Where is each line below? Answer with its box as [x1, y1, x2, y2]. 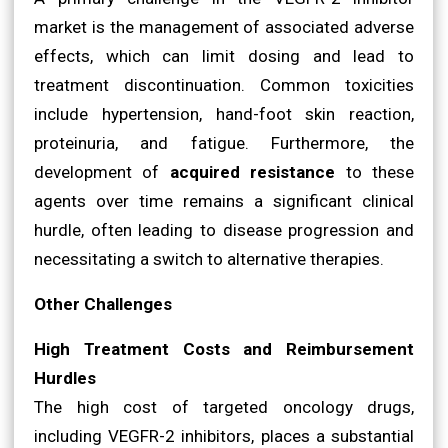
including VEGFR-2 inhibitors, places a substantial [34, 425, 414, 446]
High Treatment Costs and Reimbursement [34, 338, 414, 359]
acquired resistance [169, 161, 336, 182]
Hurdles [34, 367, 96, 388]
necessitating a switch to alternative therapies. [34, 248, 384, 269]
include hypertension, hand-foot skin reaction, [34, 103, 414, 124]
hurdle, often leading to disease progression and [34, 219, 414, 240]
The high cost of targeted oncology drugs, [34, 396, 414, 417]
